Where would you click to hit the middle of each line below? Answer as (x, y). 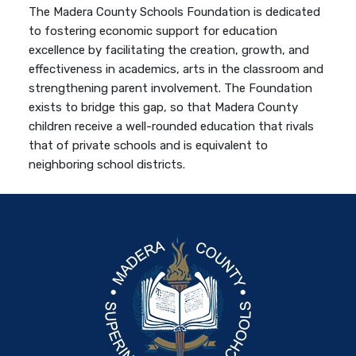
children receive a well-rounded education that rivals (172, 127)
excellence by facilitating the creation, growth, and (169, 50)
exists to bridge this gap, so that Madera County (164, 108)
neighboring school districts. (107, 165)
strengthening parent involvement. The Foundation (171, 89)
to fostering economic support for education (153, 31)
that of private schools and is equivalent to (149, 146)
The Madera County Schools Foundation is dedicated (175, 12)
